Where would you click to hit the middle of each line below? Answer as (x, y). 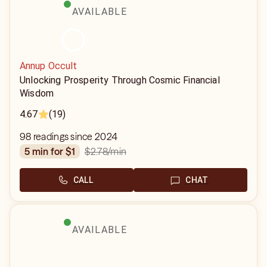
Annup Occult (49, 66)
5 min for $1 (53, 151)
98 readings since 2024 (69, 136)
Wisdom (37, 93)
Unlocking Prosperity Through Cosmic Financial (120, 80)
